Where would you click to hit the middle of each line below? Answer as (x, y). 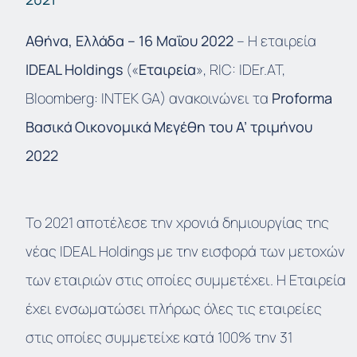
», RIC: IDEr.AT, (241, 70)
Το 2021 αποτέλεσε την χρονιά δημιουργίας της (177, 223)
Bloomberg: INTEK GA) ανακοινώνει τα (149, 98)
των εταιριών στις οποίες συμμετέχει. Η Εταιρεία (186, 280)
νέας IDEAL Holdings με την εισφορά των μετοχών (185, 251)
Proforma (302, 98)
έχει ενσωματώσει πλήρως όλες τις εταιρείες (174, 309)
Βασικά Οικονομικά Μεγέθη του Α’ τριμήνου (169, 127)
